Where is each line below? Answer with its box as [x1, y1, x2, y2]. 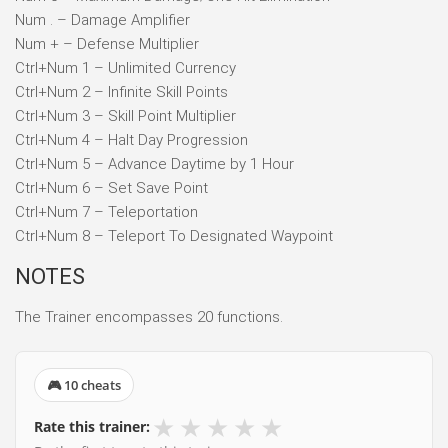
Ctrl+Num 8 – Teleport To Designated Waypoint [15, 226, 333, 245]
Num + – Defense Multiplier [15, 34, 199, 53]
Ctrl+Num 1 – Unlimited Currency [15, 58, 236, 77]
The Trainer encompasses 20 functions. [15, 307, 283, 326]
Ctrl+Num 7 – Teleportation [15, 202, 198, 221]
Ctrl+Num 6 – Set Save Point [15, 178, 208, 197]
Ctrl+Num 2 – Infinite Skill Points [15, 82, 228, 101]
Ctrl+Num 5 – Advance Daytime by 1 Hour [15, 154, 294, 173]
